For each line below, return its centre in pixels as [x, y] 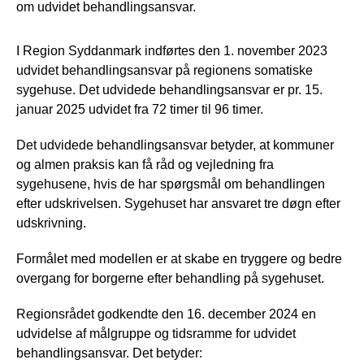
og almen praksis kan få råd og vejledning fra [145, 164]
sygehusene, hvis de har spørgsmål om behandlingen [171, 184]
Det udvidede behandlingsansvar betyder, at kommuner [175, 145]
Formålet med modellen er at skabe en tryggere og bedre [179, 258]
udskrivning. [51, 223]
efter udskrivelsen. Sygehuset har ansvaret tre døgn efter [178, 203]
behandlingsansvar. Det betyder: [109, 353]
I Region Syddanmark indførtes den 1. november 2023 [172, 50]
